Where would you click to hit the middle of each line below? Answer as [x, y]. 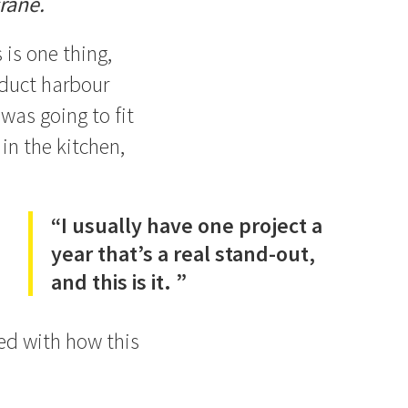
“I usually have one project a [186, 225]
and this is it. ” [118, 282]
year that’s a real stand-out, [183, 254]
